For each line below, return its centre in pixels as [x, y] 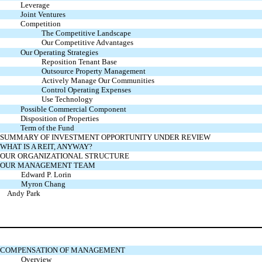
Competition [40, 23]
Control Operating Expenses [86, 89]
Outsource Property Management [93, 71]
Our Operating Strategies [59, 52]
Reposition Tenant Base [79, 61]
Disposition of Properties [59, 118]
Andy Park [24, 193]
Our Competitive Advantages [87, 42]
